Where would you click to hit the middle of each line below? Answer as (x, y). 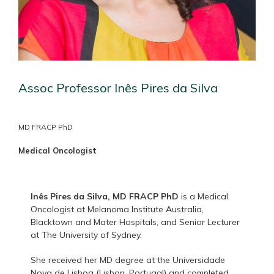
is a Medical (204, 197)
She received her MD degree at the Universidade (128, 260)
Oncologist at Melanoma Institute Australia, (117, 209)
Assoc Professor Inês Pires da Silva (118, 88)
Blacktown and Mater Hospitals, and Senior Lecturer (135, 222)
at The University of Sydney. (86, 235)
